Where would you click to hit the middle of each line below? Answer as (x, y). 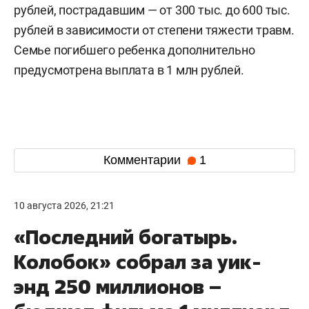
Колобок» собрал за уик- (138, 261)
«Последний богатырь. (126, 237)
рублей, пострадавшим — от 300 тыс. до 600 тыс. (152, 10)
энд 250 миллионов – (118, 286)
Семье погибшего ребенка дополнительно (134, 50)
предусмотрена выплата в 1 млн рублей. (129, 70)
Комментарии (143, 160)
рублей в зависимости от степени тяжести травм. (154, 30)
